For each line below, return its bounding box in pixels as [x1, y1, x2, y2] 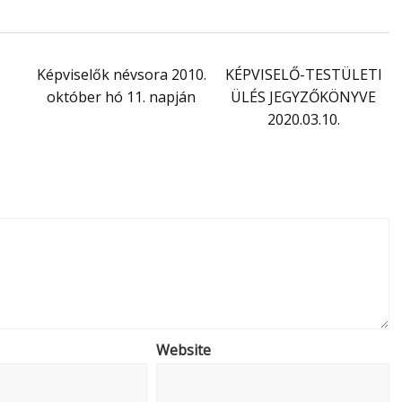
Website [156, 339, 211, 360]
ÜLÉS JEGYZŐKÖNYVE [231, 86, 376, 107]
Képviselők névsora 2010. [36, 64, 206, 84]
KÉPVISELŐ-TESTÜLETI [224, 64, 382, 84]
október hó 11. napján [47, 86, 196, 107]
